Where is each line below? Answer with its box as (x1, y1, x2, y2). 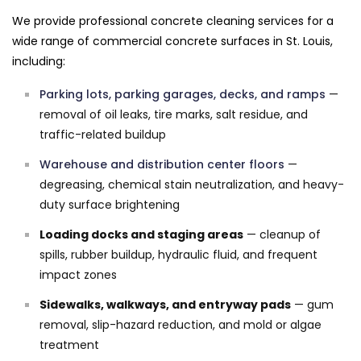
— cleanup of (243, 226, 321, 243)
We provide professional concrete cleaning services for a (12, 12, 334, 29)
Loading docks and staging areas (39, 226, 243, 243)
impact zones (39, 266, 117, 283)
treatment (39, 336, 99, 353)
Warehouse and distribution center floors (39, 156, 284, 172)
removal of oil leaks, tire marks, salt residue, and (39, 106, 308, 122)
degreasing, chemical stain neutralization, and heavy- (39, 176, 344, 193)
